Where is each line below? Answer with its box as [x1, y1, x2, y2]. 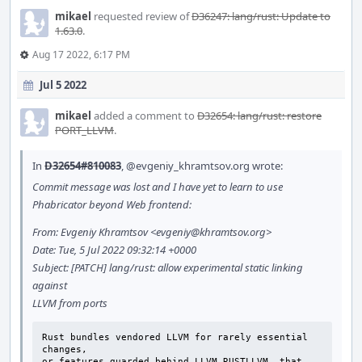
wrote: [250, 158, 283, 173]
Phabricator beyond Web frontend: [32, 197, 192, 212]
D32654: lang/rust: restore [197, 108, 322, 123]
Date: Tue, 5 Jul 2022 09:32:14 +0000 [32, 242, 196, 257]
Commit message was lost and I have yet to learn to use [32, 179, 283, 194]
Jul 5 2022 [40, 78, 86, 92]
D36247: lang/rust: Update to [192, 9, 330, 23]
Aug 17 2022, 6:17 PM [32, 48, 130, 61]
